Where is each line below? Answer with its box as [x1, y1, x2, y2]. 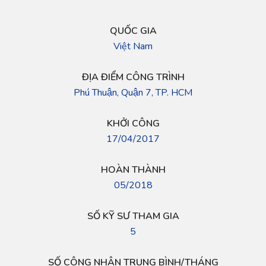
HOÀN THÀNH [100, 163, 166, 177]
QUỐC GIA [109, 24, 157, 38]
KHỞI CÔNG [106, 117, 160, 131]
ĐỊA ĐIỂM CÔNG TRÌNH [81, 71, 185, 84]
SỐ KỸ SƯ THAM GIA [87, 210, 179, 223]
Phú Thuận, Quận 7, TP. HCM [74, 86, 192, 100]
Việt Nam [113, 40, 153, 53]
